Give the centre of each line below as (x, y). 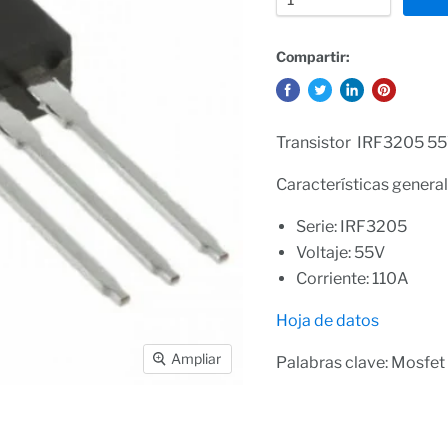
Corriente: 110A (352, 278)
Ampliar (196, 359)
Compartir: (312, 56)
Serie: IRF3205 (351, 226)
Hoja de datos (327, 320)
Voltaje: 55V (340, 252)
